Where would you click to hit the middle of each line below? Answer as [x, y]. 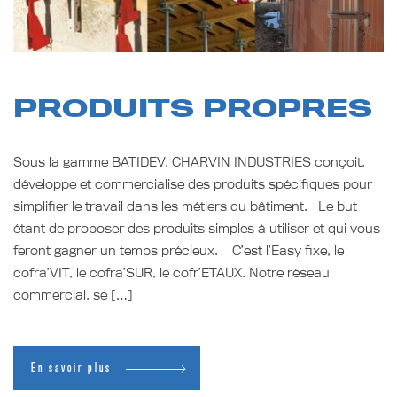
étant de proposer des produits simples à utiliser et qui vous [197, 228]
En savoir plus [71, 368]
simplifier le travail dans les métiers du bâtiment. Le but [185, 206]
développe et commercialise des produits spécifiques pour [193, 184]
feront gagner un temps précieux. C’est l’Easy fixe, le [179, 250]
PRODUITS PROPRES [193, 108]
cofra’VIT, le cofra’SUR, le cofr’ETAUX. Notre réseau [171, 272]
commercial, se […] [73, 295]
